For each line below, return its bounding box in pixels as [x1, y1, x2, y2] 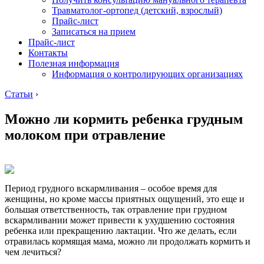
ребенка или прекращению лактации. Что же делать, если [5, 225, 237, 236]
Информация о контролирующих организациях [52, 68, 243, 79]
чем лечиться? [5, 246, 61, 257]
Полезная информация [28, 58, 119, 68]
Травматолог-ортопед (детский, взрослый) [52, 5, 222, 15]
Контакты [28, 47, 68, 58]
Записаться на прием [52, 26, 136, 37]
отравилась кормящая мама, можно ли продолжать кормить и [5, 236, 250, 246]
